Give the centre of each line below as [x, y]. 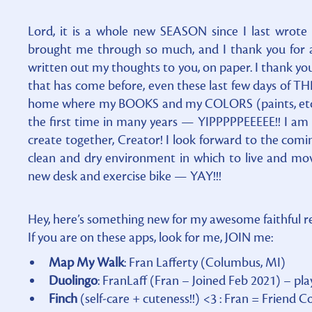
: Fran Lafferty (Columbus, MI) [205, 262]
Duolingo [73, 280]
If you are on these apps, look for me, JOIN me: [150, 237]
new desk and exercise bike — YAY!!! [125, 176]
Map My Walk [86, 262]
